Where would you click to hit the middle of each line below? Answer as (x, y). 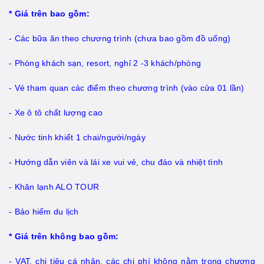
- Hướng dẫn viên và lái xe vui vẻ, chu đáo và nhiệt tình (116, 162)
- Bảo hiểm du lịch (44, 212)
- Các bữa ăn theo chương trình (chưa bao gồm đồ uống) (120, 39)
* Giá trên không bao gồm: (64, 237)
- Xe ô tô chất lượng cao (56, 113)
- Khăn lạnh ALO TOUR (54, 187)
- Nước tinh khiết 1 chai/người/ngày (77, 138)
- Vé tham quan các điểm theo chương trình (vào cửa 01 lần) (127, 88)
